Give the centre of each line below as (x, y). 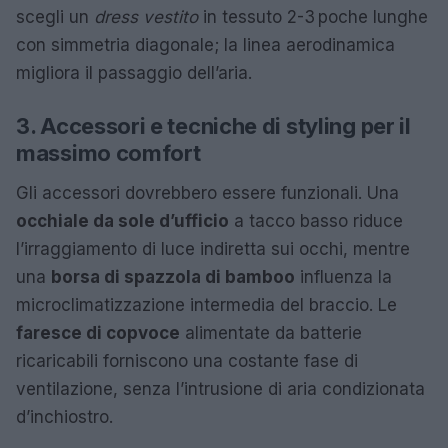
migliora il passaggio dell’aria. (134, 73)
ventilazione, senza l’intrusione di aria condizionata (220, 389)
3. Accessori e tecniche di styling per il (213, 126)
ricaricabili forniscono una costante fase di (187, 361)
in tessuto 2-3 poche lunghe (313, 17)
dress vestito (146, 17)
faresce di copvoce (98, 333)
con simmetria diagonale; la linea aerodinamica (205, 45)
